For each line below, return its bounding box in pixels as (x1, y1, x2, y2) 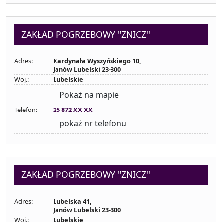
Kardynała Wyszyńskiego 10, (53, 56, 141, 65)
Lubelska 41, (53, 197, 92, 206)
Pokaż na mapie (59, 89, 119, 100)
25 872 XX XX (53, 105, 93, 114)
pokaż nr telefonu (59, 118, 126, 129)
